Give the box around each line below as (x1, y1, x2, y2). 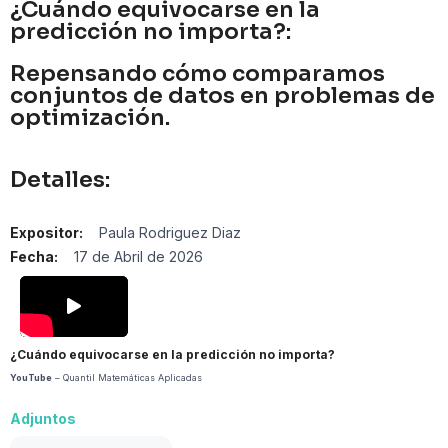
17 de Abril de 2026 (74, 248, 203, 265)
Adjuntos (10, 409, 76, 427)
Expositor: (10, 224, 83, 241)
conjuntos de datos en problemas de (10, 82, 435, 109)
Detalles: (10, 166, 110, 193)
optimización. (10, 104, 170, 131)
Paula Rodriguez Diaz (99, 224, 241, 241)
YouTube (10, 371, 52, 383)
